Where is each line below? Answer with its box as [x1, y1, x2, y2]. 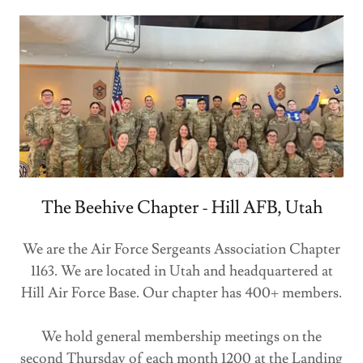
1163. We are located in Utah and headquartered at [30, 262, 333, 281]
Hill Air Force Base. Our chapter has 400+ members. [21, 284, 342, 303]
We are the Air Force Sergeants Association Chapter [23, 240, 340, 259]
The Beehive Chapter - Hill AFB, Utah [41, 196, 322, 220]
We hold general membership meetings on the [41, 327, 322, 347]
